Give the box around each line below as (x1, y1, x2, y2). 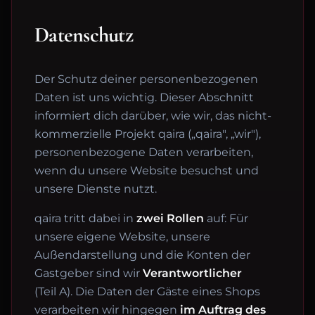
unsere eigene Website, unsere (34, 230, 210, 243)
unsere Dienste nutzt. (34, 182, 157, 195)
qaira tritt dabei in (34, 212, 136, 225)
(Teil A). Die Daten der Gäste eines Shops (34, 285, 260, 298)
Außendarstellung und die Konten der (34, 248, 250, 262)
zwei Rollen (136, 212, 204, 225)
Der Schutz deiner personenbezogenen (34, 72, 258, 86)
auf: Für (204, 212, 248, 225)
